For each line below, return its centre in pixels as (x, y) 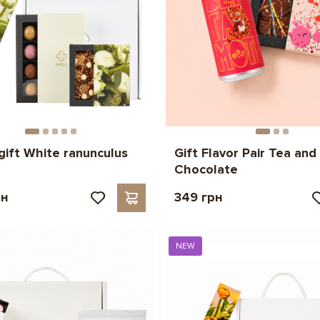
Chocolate (206, 169)
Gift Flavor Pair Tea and (245, 152)
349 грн (198, 197)
